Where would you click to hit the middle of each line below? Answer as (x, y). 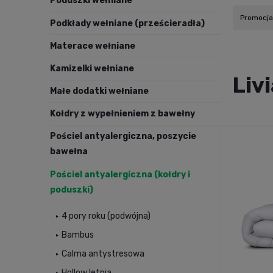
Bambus (78, 235)
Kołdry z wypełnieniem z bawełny (122, 114)
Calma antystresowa (103, 254)
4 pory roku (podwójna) (106, 216)
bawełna (69, 152)
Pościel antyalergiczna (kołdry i (120, 174)
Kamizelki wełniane (92, 68)
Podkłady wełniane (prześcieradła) (127, 23)
